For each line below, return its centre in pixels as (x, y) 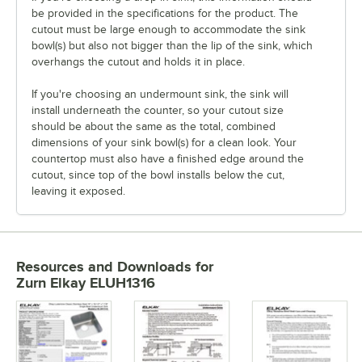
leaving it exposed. (78, 192)
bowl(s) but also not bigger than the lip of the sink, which (172, 46)
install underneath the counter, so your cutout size (158, 111)
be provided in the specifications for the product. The (165, 14)
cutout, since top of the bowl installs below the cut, (158, 175)
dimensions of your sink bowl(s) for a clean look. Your (164, 143)
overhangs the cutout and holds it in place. (138, 62)
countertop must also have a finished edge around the (168, 159)
